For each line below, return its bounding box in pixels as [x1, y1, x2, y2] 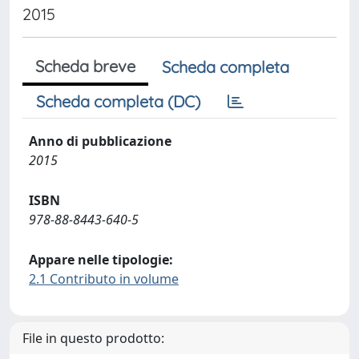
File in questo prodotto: [22, 329, 164, 347]
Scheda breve [35, 56, 135, 76]
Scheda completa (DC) [36, 91, 200, 111]
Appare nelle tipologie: [29, 251, 173, 268]
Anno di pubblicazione [29, 132, 171, 150]
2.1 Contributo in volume [29, 270, 179, 288]
